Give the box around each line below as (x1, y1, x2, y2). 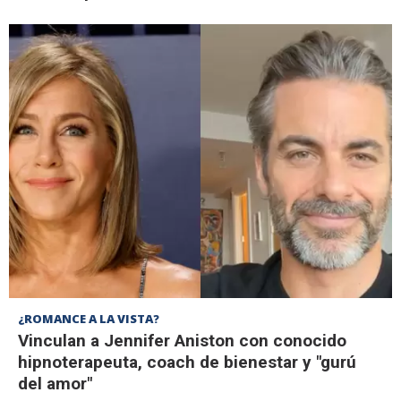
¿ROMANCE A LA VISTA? (18, 310, 159, 327)
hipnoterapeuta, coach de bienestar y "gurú (18, 351, 356, 372)
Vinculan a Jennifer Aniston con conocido (18, 329, 346, 351)
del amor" (18, 372, 92, 394)
